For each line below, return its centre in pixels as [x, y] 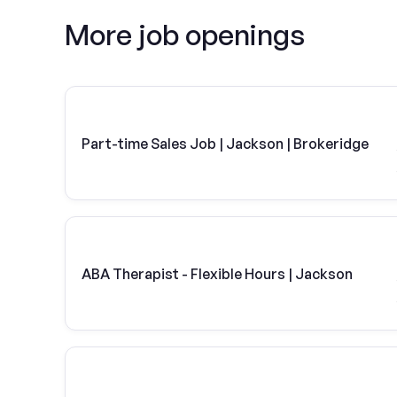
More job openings [185, 35]
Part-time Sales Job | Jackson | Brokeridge [225, 143]
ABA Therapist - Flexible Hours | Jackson [217, 273]
